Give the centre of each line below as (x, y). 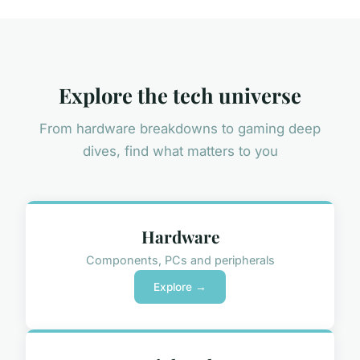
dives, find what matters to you (180, 151)
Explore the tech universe (180, 95)
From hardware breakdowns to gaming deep (180, 129)
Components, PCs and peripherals (180, 260)
